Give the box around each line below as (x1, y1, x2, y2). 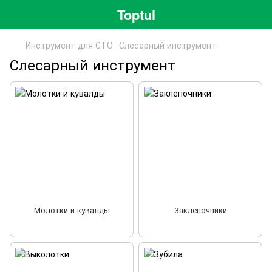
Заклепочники (174, 204, 227, 216)
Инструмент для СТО (25, 39, 113, 51)
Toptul (117, 4, 155, 24)
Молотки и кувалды (33, 204, 110, 216)
